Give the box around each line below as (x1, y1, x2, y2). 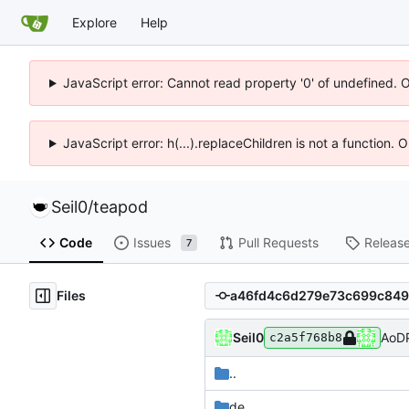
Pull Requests (237, 235, 319, 251)
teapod (93, 197, 148, 216)
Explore (72, 14, 117, 30)
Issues (132, 235, 171, 251)
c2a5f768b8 (269, 330, 342, 344)
